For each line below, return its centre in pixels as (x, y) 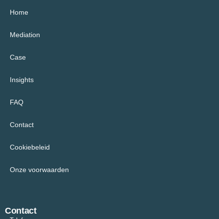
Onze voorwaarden (39, 170)
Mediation (25, 35)
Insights (22, 80)
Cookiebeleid (30, 147)
